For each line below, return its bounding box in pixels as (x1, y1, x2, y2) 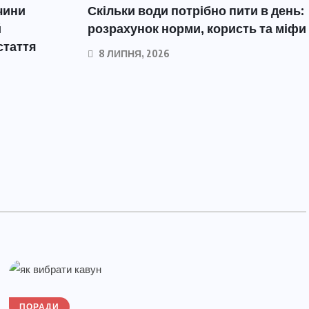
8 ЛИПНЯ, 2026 (97, 48, 170, 60)
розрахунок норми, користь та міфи (88, 20, 306, 37)
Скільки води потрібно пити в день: (88, 2, 304, 19)
